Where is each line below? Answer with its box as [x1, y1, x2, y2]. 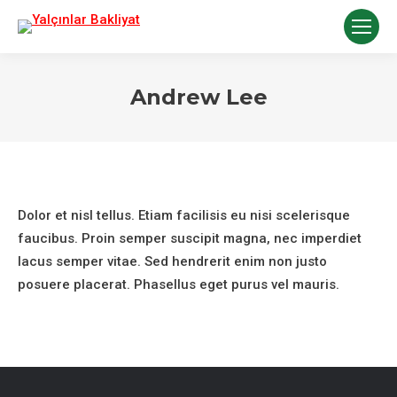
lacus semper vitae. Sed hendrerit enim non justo [18, 253, 327, 269]
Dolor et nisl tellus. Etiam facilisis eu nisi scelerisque [18, 207, 350, 223]
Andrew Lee [129, 84, 268, 110]
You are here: [198, 116, 284, 132]
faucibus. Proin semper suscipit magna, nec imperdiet [18, 230, 362, 246]
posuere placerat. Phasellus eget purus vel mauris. [18, 276, 339, 292]
